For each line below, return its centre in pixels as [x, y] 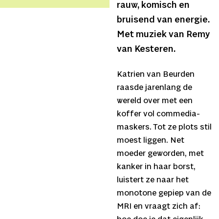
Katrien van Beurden [156, 74]
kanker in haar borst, [156, 167]
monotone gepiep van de [164, 193]
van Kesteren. [146, 50]
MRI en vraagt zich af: [159, 206]
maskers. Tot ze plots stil [164, 127]
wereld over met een [155, 101]
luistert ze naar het [153, 180]
